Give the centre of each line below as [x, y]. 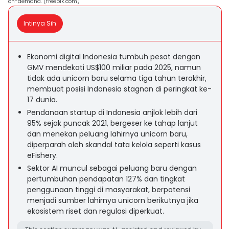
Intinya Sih [40, 23]
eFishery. [42, 155]
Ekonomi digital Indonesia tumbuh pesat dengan [114, 57]
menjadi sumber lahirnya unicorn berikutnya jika [113, 200]
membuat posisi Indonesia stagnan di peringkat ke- [119, 89]
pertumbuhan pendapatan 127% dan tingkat [106, 179]
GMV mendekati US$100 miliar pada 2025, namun [114, 67]
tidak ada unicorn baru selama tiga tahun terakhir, [117, 78]
